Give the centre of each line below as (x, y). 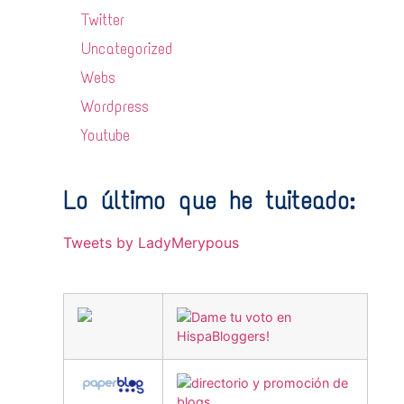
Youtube (106, 135)
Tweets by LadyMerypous (151, 242)
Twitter (103, 19)
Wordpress (115, 106)
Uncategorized (127, 48)
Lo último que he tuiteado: (209, 200)
